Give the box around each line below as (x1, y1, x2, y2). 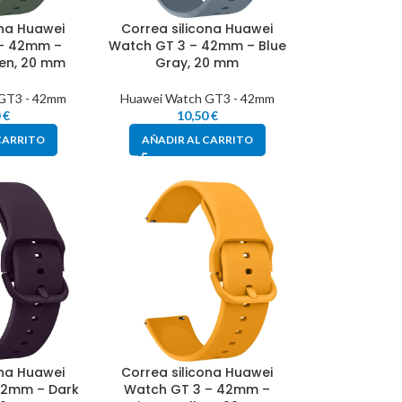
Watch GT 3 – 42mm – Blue (108, 37, 286, 56)
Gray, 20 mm (155, 54, 240, 73)
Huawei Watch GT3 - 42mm (119, 91, 275, 107)
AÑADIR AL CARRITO (141, 133, 253, 147)
